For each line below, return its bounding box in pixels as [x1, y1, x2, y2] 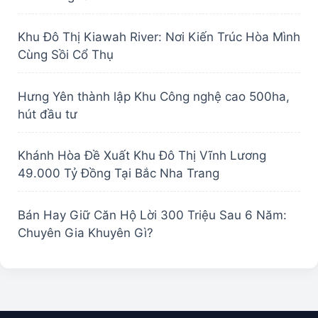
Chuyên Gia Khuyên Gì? [18, 225, 153, 240]
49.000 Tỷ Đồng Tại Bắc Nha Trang [18, 166, 219, 181]
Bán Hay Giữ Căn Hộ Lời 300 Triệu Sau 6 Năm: [18, 207, 287, 222]
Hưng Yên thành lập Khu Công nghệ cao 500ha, [18, 89, 290, 104]
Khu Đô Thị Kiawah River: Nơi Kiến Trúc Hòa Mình [18, 30, 300, 45]
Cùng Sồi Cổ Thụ [18, 48, 114, 62]
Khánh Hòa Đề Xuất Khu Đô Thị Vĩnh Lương [18, 148, 266, 163]
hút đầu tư [18, 106, 77, 121]
